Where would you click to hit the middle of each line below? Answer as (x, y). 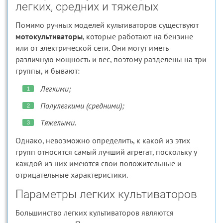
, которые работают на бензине (138, 36)
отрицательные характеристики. (72, 175)
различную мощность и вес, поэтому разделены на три (111, 59)
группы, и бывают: (48, 71)
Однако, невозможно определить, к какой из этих (103, 140)
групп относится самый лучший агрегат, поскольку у (106, 152)
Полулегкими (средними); (82, 106)
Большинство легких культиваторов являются (95, 213)
